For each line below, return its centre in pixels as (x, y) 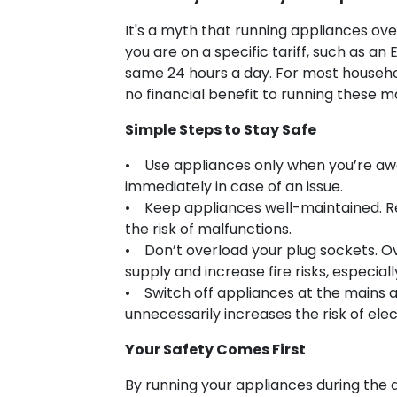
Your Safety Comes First (215, 350)
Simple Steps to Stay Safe (221, 130)
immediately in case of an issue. (234, 187)
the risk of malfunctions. (208, 229)
